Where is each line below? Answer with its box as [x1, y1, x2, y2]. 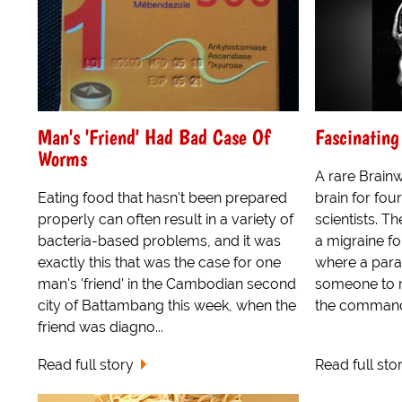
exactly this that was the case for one [38, 253, 281, 271]
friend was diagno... [38, 318, 163, 336]
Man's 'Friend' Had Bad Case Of [38, 123, 270, 150]
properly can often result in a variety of [38, 210, 293, 228]
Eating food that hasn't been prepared [38, 188, 287, 206]
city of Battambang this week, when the [38, 296, 296, 314]
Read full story [38, 356, 134, 374]
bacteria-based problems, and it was [38, 232, 281, 249]
